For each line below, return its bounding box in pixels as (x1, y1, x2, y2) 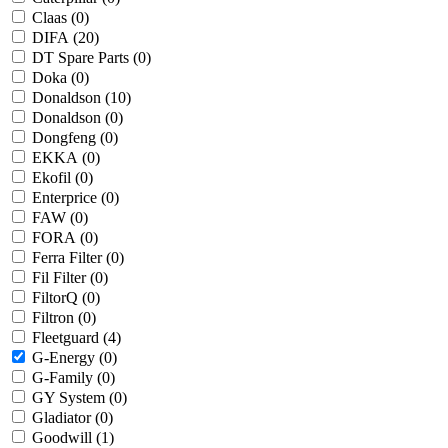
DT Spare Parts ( (32, 49, 138, 67)
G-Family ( (32, 369, 102, 387)
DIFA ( (32, 29, 78, 47)
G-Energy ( (32, 349, 104, 367)
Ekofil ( (32, 169, 80, 187)
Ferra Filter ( (32, 249, 111, 267)
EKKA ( (32, 149, 87, 167)
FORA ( (32, 229, 85, 247)
